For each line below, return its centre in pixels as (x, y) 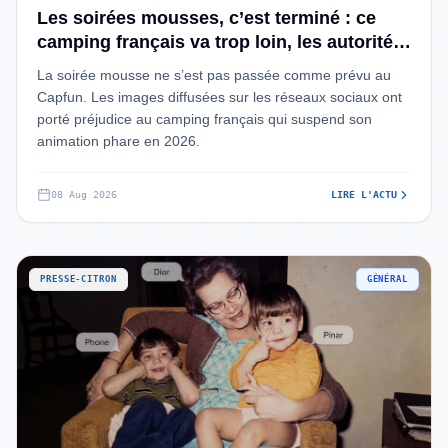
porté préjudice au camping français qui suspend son (204, 119)
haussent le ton (103, 66)
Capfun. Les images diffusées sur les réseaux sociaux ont (219, 97)
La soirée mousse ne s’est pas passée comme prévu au (214, 75)
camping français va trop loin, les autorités (220, 42)
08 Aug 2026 (84, 194)
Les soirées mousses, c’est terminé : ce (206, 18)
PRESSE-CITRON (78, 279)
